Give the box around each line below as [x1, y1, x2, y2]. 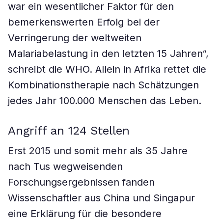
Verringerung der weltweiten [8, 32, 141, 44]
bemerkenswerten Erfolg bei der [8, 16, 160, 28]
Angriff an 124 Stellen [8, 124, 130, 137]
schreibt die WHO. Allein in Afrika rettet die [8, 63, 206, 75]
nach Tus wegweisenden [8, 161, 123, 172]
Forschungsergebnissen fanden [8, 176, 155, 188]
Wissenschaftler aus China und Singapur [8, 192, 195, 204]
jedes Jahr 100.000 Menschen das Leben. [8, 95, 201, 107]
